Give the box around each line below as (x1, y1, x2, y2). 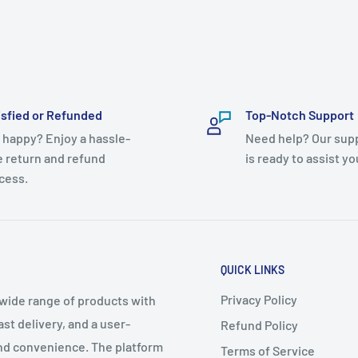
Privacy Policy (221, 291, 297, 307)
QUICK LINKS (221, 263, 284, 277)
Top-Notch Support (245, 107, 354, 123)
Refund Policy (221, 316, 298, 332)
